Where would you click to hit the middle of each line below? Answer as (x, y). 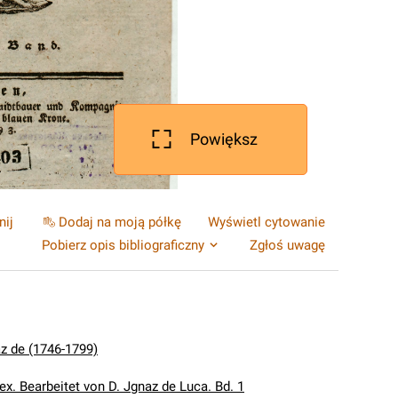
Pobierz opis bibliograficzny (123, 245)
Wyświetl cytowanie (267, 222)
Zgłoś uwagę (287, 245)
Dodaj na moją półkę (120, 222)
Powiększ (224, 139)
